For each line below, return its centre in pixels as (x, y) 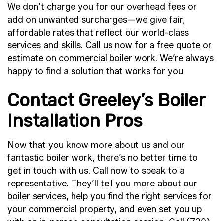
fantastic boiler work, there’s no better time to (103, 158)
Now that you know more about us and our (96, 145)
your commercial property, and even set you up (105, 209)
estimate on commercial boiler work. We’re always (110, 58)
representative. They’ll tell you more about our (102, 183)
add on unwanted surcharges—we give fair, (96, 19)
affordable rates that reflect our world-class (98, 32)
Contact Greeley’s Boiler (106, 100)
